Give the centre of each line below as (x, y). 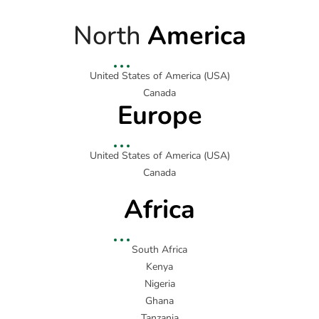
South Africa (159, 250)
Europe (159, 116)
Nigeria (159, 284)
